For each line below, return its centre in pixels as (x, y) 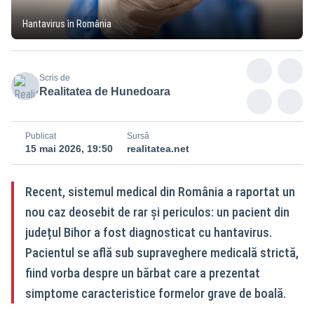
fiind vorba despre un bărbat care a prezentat (143, 273)
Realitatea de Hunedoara (105, 91)
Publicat (41, 136)
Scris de (55, 77)
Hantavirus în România (67, 23)
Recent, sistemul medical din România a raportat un (160, 191)
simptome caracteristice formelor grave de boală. (156, 293)
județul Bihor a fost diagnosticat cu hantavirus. (149, 232)
